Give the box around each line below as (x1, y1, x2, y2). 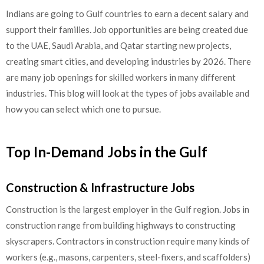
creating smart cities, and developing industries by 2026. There (6, 55, 251, 67)
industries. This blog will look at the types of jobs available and (6, 87, 249, 98)
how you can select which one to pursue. (6, 103, 161, 114)
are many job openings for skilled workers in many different (6, 71, 236, 82)
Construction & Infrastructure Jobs (6, 180, 194, 194)
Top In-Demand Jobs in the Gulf (6, 143, 207, 160)
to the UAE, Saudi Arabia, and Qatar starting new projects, (6, 39, 231, 51)
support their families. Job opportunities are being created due (6, 24, 248, 35)
